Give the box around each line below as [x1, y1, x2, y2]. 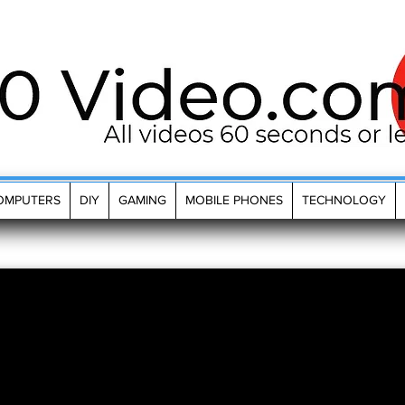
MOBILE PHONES [185, 193, 283, 207]
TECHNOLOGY [302, 193, 386, 207]
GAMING [118, 193, 166, 207]
